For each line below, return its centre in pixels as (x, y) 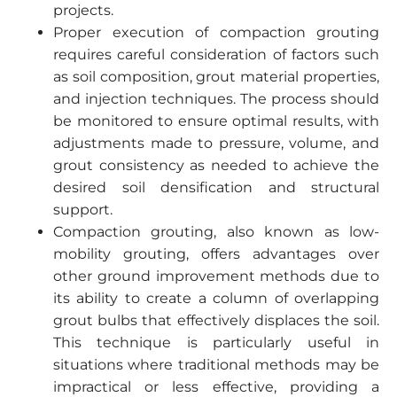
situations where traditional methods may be (216, 365)
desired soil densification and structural (216, 187)
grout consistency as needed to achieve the (216, 165)
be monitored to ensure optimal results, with (216, 121)
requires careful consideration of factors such (216, 54)
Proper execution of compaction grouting (216, 32)
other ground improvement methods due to (216, 276)
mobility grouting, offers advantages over (216, 254)
